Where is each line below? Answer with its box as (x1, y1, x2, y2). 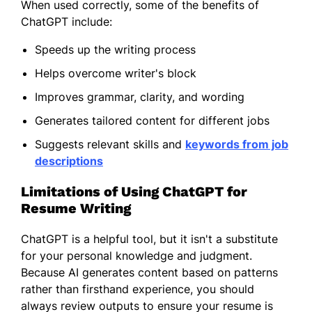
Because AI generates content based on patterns (21, 265, 278, 279)
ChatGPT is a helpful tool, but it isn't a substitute (21, 231, 278, 246)
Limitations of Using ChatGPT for (21, 182, 247, 200)
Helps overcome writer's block (35, 65, 196, 80)
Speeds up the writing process (35, 42, 196, 56)
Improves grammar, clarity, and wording (35, 89, 244, 104)
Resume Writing (21, 199, 131, 217)
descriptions (35, 153, 103, 168)
